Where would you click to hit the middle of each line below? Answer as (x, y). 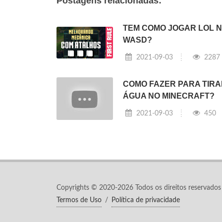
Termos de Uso (79, 200)
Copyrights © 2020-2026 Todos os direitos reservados (139, 188)
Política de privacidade (146, 200)
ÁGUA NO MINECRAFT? (168, 96)
